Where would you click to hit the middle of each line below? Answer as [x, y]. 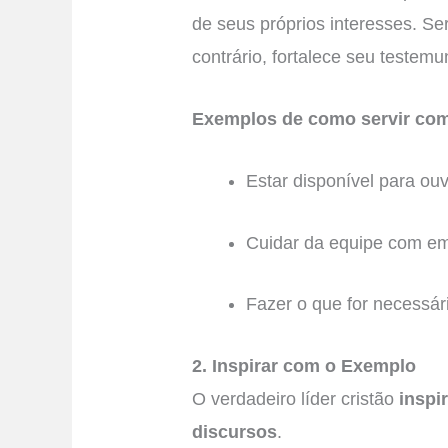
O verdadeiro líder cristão [296, 399]
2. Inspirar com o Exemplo [304, 366]
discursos [235, 432]
